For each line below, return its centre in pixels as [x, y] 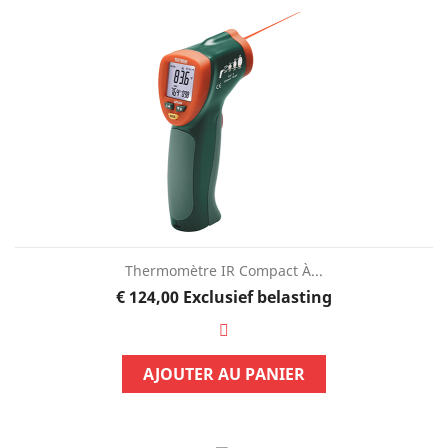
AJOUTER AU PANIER [223, 373]
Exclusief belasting [257, 296]
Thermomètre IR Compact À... [223, 270]
